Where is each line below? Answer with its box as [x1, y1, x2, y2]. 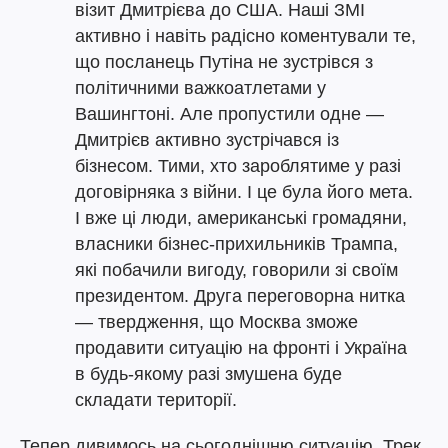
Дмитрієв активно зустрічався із [75, 130, 339, 150]
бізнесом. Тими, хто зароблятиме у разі [75, 156, 401, 176]
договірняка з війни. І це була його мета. [75, 182, 413, 202]
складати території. [75, 390, 237, 410]
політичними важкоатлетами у [75, 78, 326, 98]
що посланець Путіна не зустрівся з [75, 52, 373, 72]
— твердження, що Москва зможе [75, 312, 358, 332]
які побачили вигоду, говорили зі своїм [75, 260, 398, 280]
